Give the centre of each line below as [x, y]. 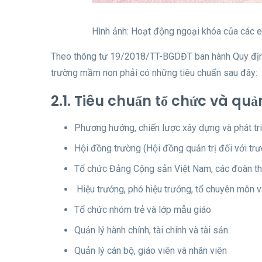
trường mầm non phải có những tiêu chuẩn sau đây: [154, 73]
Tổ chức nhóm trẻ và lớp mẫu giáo [143, 209]
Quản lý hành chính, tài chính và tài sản [151, 230]
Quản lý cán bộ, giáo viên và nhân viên [151, 250]
